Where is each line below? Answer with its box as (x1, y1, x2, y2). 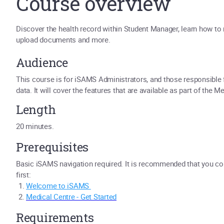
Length (16, 101, 56, 117)
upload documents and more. (16, 34, 110, 44)
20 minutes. (16, 121, 54, 131)
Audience (16, 54, 68, 70)
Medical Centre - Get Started (26, 191, 116, 201)
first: (16, 169, 31, 179)
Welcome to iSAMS (26, 180, 91, 190)
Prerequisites (16, 139, 91, 155)
